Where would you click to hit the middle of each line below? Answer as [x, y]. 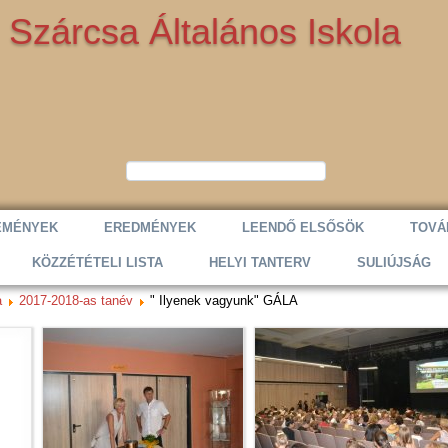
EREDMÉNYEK [150, 227]
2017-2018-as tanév [76, 300]
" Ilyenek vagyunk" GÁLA [224, 300]
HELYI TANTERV [260, 262]
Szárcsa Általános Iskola [205, 31]
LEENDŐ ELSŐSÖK [303, 227]
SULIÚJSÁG [394, 262]
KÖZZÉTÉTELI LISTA [98, 262]
